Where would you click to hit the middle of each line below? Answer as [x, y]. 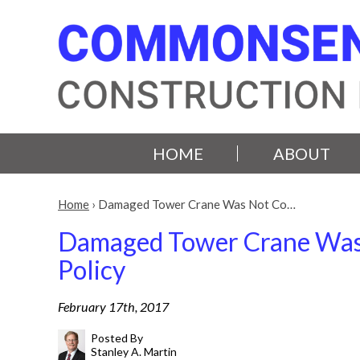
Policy [92, 270]
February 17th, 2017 [113, 307]
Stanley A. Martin [134, 352]
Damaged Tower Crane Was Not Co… [197, 204]
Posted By [117, 338]
